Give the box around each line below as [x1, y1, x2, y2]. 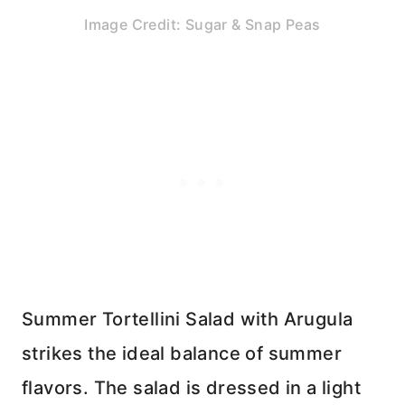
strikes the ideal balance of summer [22, 342, 342, 364]
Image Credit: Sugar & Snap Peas [84, 14, 321, 33]
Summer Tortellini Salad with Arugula [22, 307, 353, 330]
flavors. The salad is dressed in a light [22, 376, 361, 399]
